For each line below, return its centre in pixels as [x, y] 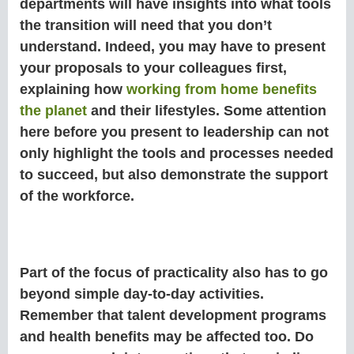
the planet [53, 111]
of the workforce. [79, 196]
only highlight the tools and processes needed [177, 154]
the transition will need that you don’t [146, 26]
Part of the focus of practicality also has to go [174, 273]
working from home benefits [222, 90]
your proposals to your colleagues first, [153, 68]
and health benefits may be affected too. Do [167, 337]
